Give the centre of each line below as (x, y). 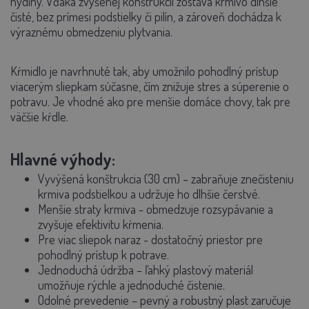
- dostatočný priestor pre (203, 240)
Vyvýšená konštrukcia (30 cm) (109, 179)
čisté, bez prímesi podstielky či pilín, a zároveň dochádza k (146, 17)
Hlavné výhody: (63, 159)
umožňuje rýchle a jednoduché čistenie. (131, 285)
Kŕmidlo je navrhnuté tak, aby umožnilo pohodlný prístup (144, 71)
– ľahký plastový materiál (195, 270)
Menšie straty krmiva (87, 209)
